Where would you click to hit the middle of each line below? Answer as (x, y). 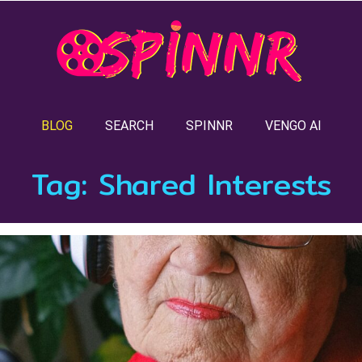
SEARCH (129, 126)
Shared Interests (215, 184)
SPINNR (209, 126)
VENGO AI (293, 126)
